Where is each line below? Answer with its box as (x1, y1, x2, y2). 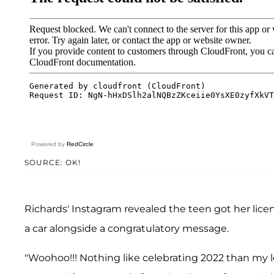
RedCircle (67, 140, 94, 147)
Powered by (31, 140, 67, 147)
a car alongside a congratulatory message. (24, 222, 229, 234)
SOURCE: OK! (24, 157, 81, 167)
